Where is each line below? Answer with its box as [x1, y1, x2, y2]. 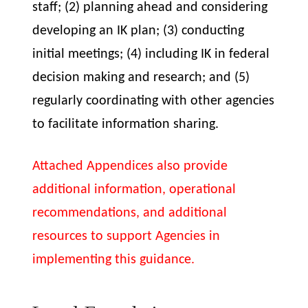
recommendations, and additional [32, 206, 228, 220]
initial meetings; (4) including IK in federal [32, 47, 270, 62]
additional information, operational [32, 182, 236, 197]
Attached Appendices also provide [32, 159, 228, 173]
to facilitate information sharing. [32, 118, 219, 132]
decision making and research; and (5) [32, 71, 250, 85]
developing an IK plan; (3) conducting [32, 24, 245, 38]
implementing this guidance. [32, 252, 199, 267]
